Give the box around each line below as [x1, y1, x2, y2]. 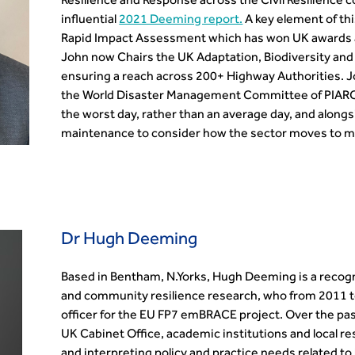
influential [61, 14, 120, 27]
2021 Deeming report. [119, 14, 243, 27]
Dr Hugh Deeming [61, 232, 198, 250]
